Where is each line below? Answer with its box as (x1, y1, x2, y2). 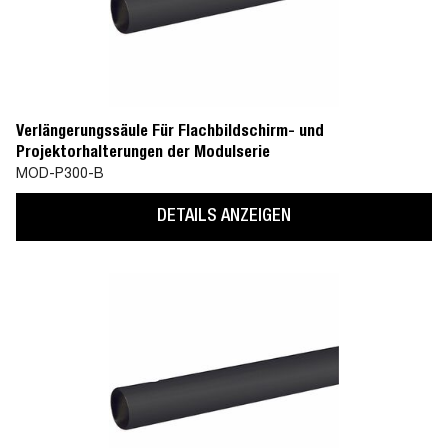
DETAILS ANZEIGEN (157, 207, 291, 226)
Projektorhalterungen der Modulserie (16, 146, 270, 162)
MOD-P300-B (16, 168, 104, 182)
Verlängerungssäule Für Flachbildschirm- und (16, 125, 324, 141)
